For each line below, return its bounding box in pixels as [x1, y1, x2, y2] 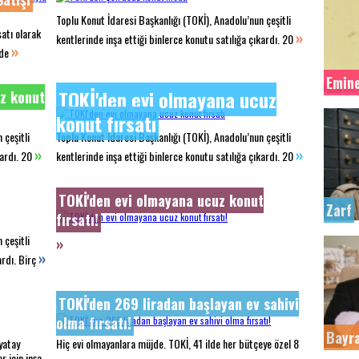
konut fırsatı [56, 109, 156, 138]
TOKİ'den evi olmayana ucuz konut [58, 190, 264, 211]
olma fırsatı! [56, 313, 131, 333]
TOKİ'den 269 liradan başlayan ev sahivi [58, 293, 299, 314]
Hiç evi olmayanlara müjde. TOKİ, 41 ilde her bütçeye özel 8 [56, 335, 299, 352]
